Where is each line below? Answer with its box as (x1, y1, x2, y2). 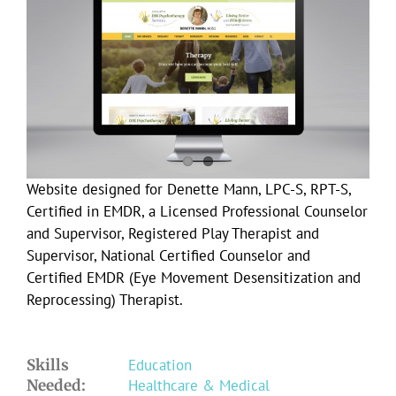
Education (128, 355, 192, 376)
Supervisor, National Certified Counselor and (27, 246, 310, 266)
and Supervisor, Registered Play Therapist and (27, 224, 319, 244)
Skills (27, 355, 69, 376)
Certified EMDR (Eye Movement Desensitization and (27, 268, 361, 288)
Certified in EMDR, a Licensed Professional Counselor (27, 202, 368, 222)
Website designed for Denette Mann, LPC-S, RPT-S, (27, 179, 351, 200)
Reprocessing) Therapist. (27, 290, 183, 310)
